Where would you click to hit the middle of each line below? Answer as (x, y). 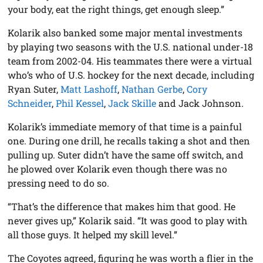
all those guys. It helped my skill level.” (93, 234)
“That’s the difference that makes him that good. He (122, 206)
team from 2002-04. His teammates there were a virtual (130, 60)
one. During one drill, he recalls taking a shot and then (129, 140)
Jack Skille (132, 103)
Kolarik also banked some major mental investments (125, 32)
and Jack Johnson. (200, 103)
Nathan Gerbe (152, 89)
